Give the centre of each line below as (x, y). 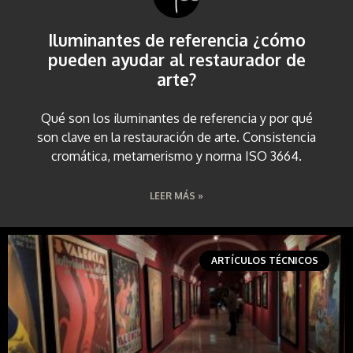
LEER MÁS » (176, 195)
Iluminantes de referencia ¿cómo (176, 39)
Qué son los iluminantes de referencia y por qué (176, 118)
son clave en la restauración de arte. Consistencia (176, 137)
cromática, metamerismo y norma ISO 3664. (176, 156)
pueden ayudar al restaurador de (176, 59)
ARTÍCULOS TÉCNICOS (264, 260)
